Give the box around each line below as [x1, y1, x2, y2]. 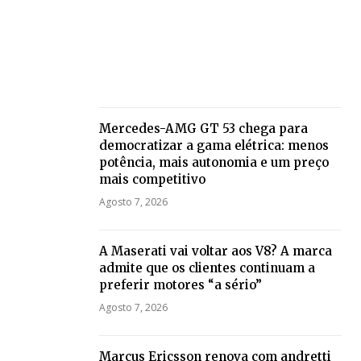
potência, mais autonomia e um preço [98, 155, 329, 171]
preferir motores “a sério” [98, 277, 262, 293]
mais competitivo [98, 172, 205, 188]
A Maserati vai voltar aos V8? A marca [98, 243, 332, 259]
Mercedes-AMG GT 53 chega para [98, 121, 308, 137]
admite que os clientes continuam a [98, 260, 315, 276]
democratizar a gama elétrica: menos [98, 138, 329, 154]
